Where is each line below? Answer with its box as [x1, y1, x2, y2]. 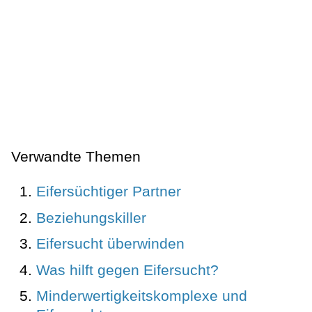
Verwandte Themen [11, 148, 141, 165]
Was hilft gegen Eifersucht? [36, 261, 219, 278]
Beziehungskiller [36, 209, 146, 226]
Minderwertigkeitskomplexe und [36, 288, 247, 304]
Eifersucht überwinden [36, 235, 185, 252]
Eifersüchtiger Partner [36, 183, 181, 200]
